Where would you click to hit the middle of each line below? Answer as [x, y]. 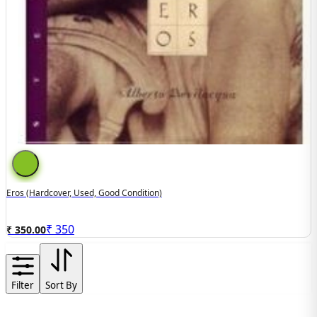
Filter [23, 285]
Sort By [61, 285]
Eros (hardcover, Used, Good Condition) [84, 193]
